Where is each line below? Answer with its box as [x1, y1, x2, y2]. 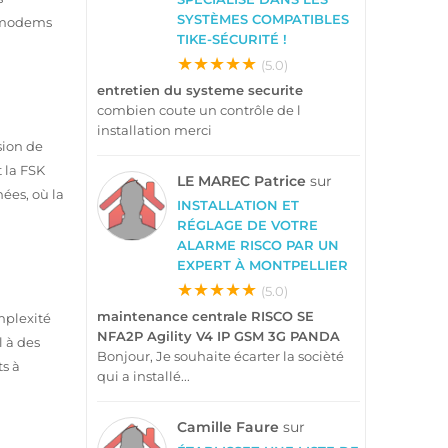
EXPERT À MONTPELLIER [177, 256, 348, 273]
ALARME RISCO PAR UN [177, 236, 339, 253]
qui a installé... [97, 367, 190, 384]
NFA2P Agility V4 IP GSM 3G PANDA [97, 327, 340, 344]
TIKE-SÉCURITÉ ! [177, 30, 287, 47]
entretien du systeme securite [97, 81, 303, 98]
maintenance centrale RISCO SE [97, 307, 314, 324]
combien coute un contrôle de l [97, 101, 301, 118]
